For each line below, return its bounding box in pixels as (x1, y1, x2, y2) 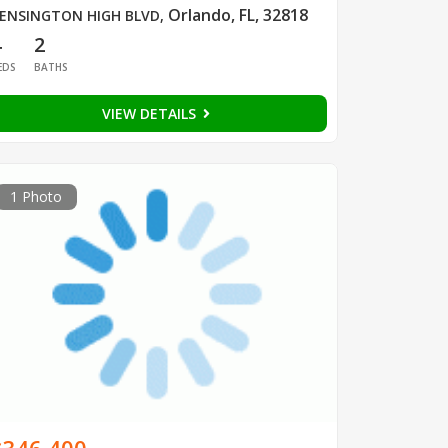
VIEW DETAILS (101, 104, 200, 124)
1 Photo (9, 187, 62, 207)
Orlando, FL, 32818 (167, 4, 308, 27)
